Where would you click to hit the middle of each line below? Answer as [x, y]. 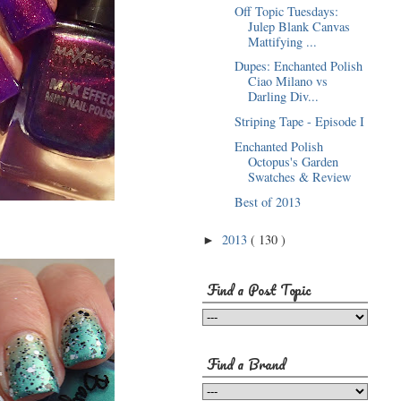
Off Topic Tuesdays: [286, 11]
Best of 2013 [267, 201]
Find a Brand [246, 364]
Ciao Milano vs [287, 81]
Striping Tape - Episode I [299, 122]
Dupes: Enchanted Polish [298, 66]
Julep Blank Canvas [299, 26]
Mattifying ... [282, 41]
